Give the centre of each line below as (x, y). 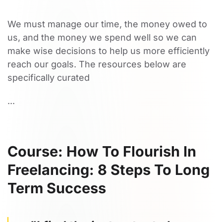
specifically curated (49, 78)
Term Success (57, 188)
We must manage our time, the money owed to (107, 24)
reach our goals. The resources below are (97, 64)
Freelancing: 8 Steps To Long (109, 170)
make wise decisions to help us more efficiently (109, 51)
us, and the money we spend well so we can (102, 37)
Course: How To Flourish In (102, 151)
